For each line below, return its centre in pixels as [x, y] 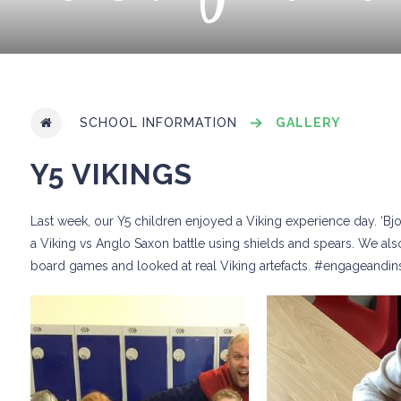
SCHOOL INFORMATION [158, 123]
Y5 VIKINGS [111, 175]
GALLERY [308, 123]
